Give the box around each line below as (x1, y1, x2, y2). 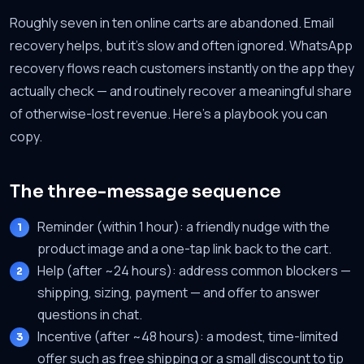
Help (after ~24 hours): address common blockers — (37, 262, 351, 279)
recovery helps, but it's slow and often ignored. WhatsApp (10, 37, 353, 54)
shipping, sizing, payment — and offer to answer (37, 284, 320, 301)
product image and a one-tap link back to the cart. (37, 240, 331, 258)
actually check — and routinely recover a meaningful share (10, 82, 352, 100)
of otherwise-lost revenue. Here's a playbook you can (10, 105, 327, 123)
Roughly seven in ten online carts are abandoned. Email (10, 14, 334, 32)
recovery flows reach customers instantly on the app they (10, 59, 354, 77)
